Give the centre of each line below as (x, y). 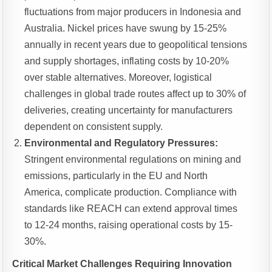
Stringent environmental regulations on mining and (133, 160)
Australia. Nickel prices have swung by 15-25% (126, 29)
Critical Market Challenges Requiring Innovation (122, 264)
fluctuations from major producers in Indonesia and (133, 12)
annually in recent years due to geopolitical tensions (136, 45)
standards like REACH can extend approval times (131, 209)
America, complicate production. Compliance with (131, 192)
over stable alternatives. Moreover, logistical (118, 78)
